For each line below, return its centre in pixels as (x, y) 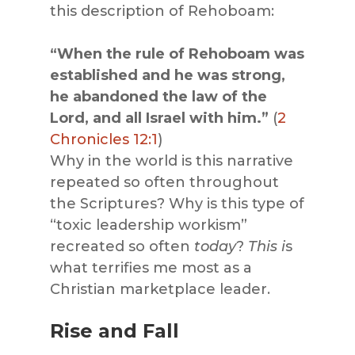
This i (266, 247)
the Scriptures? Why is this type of (177, 204)
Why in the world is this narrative (171, 161)
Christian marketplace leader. (160, 290)
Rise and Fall (114, 331)
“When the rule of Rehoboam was (177, 54)
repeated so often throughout (164, 183)
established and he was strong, (167, 76)
